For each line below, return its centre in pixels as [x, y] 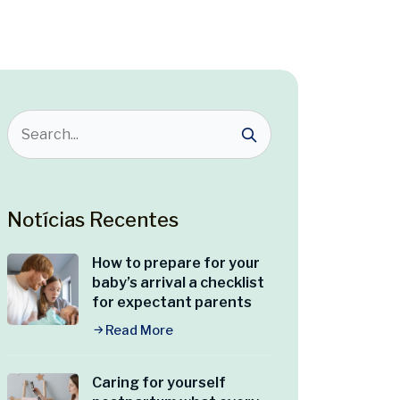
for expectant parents [172, 303]
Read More [139, 331]
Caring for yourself [159, 383]
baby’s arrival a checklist [178, 283]
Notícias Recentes [93, 220]
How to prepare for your [176, 263]
